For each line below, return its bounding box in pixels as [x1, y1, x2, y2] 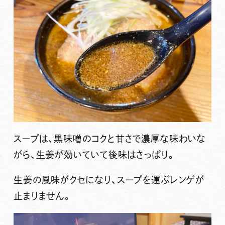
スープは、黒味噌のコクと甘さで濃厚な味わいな [13, 134, 206, 144]
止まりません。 [13, 191, 72, 201]
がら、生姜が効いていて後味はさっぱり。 [13, 150, 176, 160]
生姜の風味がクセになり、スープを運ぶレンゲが [13, 175, 204, 185]
